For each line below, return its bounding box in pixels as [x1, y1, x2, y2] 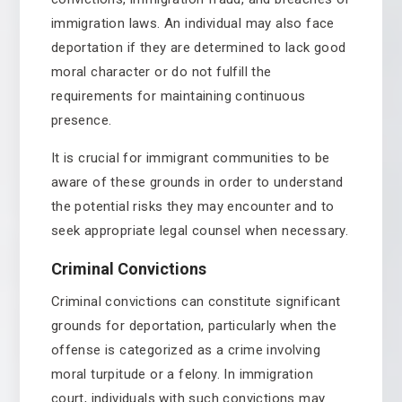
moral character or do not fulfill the [50, 64, 272, 80]
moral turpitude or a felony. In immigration [50, 366, 313, 382]
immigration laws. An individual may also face [50, 15, 335, 31]
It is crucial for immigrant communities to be [50, 150, 330, 166]
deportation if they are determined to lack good [50, 39, 346, 56]
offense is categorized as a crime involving [50, 342, 320, 358]
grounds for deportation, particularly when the [50, 318, 337, 334]
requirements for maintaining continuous [50, 88, 306, 104]
